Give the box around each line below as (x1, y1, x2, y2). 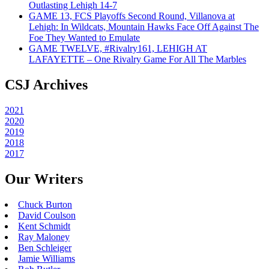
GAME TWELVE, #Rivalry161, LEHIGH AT (29, 43, 207, 54)
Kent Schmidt (18, 220, 70, 231)
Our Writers (5, 171, 83, 187)
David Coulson (18, 210, 76, 220)
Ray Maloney (18, 231, 70, 242)
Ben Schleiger (18, 242, 71, 253)
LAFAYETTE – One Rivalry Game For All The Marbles (29, 54, 246, 65)
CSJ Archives (5, 77, 88, 93)
